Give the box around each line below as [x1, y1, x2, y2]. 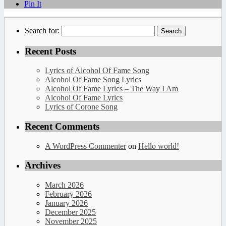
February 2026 [45, 190, 92, 199]
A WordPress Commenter [45, 141, 126, 150]
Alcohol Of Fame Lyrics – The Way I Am [45, 84, 178, 93]
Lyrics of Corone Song [45, 102, 118, 111]
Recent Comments [25, 121, 99, 132]
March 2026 [45, 181, 84, 190]
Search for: [25, 26, 60, 35]
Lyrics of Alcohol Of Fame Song [45, 66, 149, 75]
